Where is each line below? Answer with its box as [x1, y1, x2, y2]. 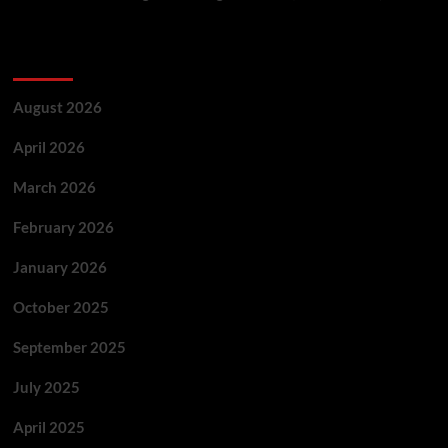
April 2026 [12, 138, 85, 156]
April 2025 [12, 418, 85, 436]
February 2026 [12, 218, 114, 236]
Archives [12, 46, 87, 74]
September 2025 [12, 338, 126, 356]
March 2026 [12, 178, 96, 196]
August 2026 [12, 98, 102, 116]
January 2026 [12, 258, 107, 276]
